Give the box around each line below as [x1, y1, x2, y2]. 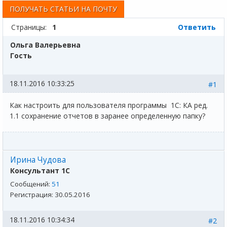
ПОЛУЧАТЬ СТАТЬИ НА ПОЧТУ [10, 4, 117, 14]
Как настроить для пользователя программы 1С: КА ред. [10, 100, 208, 110]
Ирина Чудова [10, 155, 66, 165]
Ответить [178, 22, 216, 32]
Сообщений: [10, 179, 52, 188]
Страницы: [11, 22, 47, 32]
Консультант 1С [10, 166, 70, 175]
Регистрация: [10, 190, 55, 199]
